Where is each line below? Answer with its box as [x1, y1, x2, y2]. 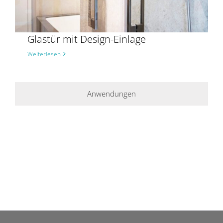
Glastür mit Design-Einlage [27, 32, 146, 46]
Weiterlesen [27, 49, 61, 58]
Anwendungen [87, 88, 136, 99]
